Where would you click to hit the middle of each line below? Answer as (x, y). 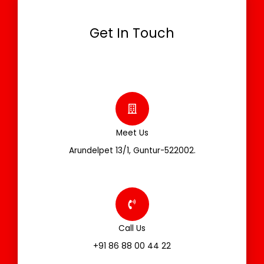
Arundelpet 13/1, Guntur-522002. (132, 151)
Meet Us (132, 133)
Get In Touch (132, 33)
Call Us (132, 229)
